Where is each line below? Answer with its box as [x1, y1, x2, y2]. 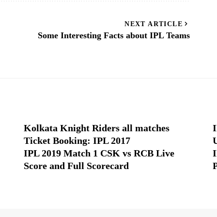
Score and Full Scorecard [23, 160, 129, 171]
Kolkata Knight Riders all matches [23, 123, 170, 134]
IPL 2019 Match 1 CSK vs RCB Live [23, 148, 174, 159]
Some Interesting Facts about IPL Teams [38, 31, 190, 41]
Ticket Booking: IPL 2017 [23, 135, 130, 146]
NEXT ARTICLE [124, 20, 183, 28]
